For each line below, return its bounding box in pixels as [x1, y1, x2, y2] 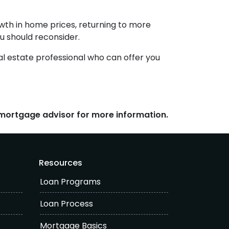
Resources [39, 157, 82, 169]
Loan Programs [40, 176, 101, 188]
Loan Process [40, 198, 93, 210]
